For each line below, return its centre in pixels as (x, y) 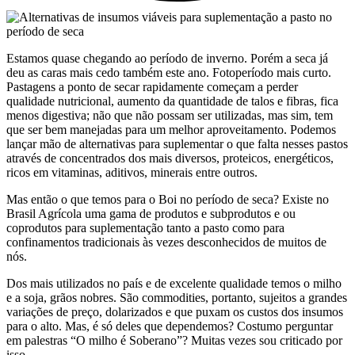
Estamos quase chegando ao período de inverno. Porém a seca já (167, 59)
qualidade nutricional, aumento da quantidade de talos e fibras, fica (172, 101)
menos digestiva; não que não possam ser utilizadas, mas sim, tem (170, 116)
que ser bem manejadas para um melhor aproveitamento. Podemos (171, 130)
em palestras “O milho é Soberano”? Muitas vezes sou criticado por (174, 341)
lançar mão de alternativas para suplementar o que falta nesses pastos (177, 144)
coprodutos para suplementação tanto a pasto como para (145, 228)
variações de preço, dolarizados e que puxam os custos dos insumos (175, 312)
